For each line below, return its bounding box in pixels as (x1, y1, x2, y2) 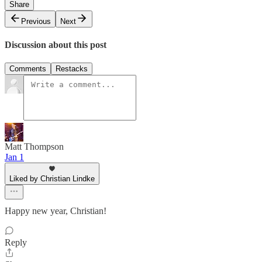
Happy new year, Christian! (5, 206, 106, 216)
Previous (21, 16, 51, 26)
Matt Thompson (5, 142, 64, 152)
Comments (9, 64, 46, 74)
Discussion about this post (5, 40, 106, 50)
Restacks (56, 64, 88, 74)
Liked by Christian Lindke (9, 174, 95, 184)
